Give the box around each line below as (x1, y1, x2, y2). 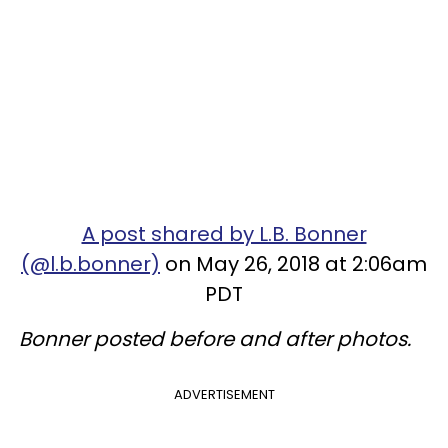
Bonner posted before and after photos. (19, 324, 416, 353)
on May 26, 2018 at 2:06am (160, 249, 427, 278)
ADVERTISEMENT (173, 384, 275, 404)
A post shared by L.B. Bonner (81, 219, 367, 248)
